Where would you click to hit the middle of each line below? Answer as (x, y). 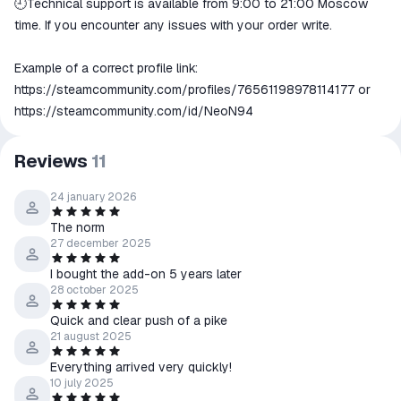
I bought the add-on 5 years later (146, 274)
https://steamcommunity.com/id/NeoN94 (134, 111)
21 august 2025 (91, 337)
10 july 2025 (82, 383)
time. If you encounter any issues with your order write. (173, 25)
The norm (77, 227)
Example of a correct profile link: (108, 68)
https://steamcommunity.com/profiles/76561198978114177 (184, 90)
